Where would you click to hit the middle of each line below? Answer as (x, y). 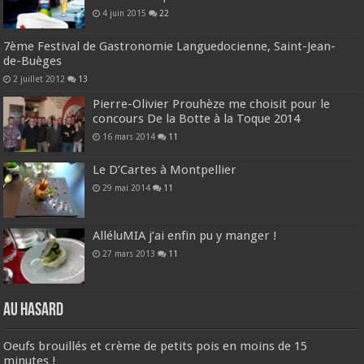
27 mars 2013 (129, 254)
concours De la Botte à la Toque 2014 (197, 118)
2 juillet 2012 (39, 78)
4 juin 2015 (125, 13)
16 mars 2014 (129, 136)
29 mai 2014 (127, 188)
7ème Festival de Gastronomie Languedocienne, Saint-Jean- (170, 46)
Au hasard (34, 311)
